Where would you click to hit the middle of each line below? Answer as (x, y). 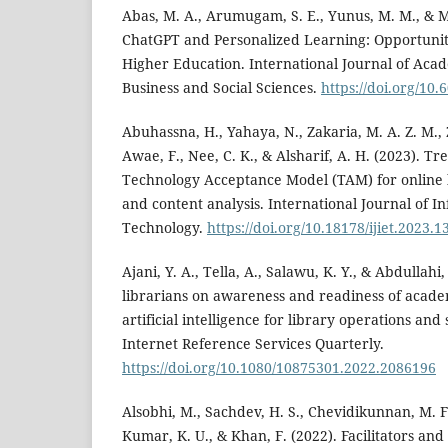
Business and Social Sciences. (221, 88)
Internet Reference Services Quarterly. (253, 344)
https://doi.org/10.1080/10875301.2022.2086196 (279, 368)
